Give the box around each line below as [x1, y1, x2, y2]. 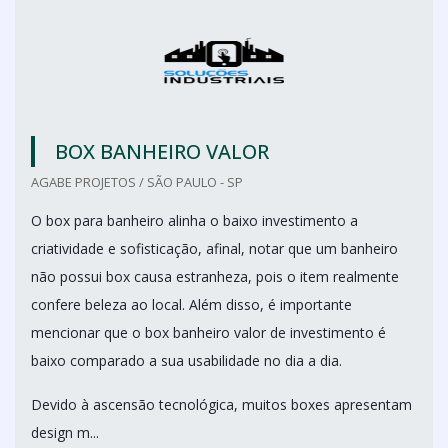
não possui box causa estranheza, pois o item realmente [31, 267, 399, 286]
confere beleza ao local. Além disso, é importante [31, 295, 352, 314]
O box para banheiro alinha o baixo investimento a [31, 211, 358, 230]
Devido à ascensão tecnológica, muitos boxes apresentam [31, 395, 412, 414]
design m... [31, 423, 99, 442]
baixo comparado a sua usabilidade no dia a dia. [31, 351, 342, 370]
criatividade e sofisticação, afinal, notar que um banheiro [31, 239, 398, 258]
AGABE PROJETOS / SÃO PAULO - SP [31, 173, 243, 191]
